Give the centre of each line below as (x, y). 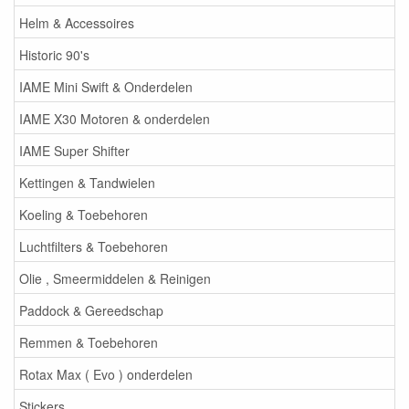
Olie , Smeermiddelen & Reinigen (115, 278)
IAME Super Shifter (74, 150)
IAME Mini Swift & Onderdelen (106, 86)
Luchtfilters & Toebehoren (94, 246)
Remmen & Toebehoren (89, 342)
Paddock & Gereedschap (91, 310)
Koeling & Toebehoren (84, 214)
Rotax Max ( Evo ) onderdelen (106, 374)
